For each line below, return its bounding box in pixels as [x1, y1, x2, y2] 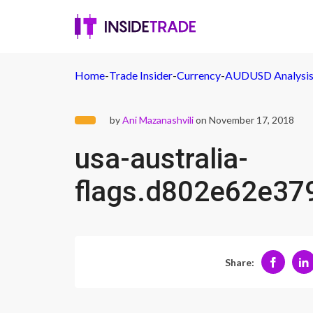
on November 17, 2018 [194, 114, 294, 126]
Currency [177, 68, 221, 82]
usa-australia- [75, 143, 248, 175]
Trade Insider [109, 68, 173, 82]
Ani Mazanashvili [122, 114, 194, 126]
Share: [224, 256, 254, 268]
